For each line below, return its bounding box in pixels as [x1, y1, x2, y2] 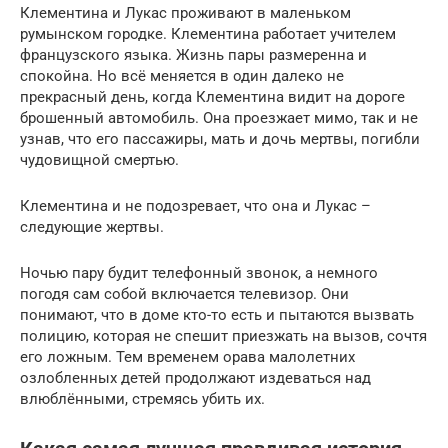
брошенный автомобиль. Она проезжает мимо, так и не [20, 109, 418, 127]
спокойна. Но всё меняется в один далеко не [20, 67, 344, 85]
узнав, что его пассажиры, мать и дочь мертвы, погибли [20, 130, 420, 148]
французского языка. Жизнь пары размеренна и [20, 46, 367, 64]
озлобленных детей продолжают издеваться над [20, 369, 371, 387]
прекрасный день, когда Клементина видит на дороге [20, 88, 405, 106]
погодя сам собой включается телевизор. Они [20, 285, 349, 303]
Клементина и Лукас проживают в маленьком [20, 4, 351, 22]
